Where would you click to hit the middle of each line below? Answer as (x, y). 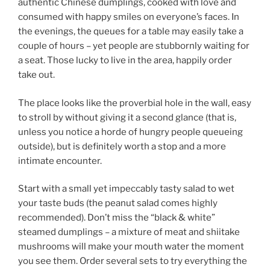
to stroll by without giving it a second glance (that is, (127, 117)
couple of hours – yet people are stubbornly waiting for (134, 46)
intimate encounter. (60, 161)
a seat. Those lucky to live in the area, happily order (125, 61)
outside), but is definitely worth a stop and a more (122, 146)
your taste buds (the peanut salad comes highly (118, 203)
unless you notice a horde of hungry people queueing (130, 132)
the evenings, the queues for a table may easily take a (131, 32)
